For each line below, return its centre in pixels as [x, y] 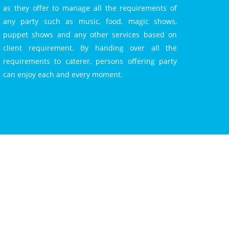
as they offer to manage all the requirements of [90, 8]
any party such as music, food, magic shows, [90, 21]
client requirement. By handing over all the [90, 48]
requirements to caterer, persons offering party [90, 61]
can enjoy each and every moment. [63, 74]
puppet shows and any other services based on [90, 35]
